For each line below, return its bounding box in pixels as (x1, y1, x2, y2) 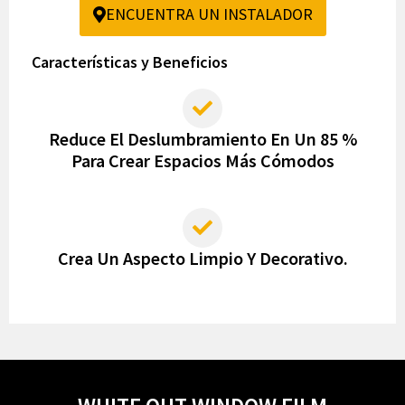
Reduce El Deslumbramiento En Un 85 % (48, 127, 357, 151)
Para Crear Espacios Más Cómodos (71, 149, 334, 173)
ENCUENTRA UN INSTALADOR (105, 4, 313, 25)
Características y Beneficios (32, 52, 228, 73)
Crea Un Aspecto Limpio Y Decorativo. (57, 247, 348, 270)
